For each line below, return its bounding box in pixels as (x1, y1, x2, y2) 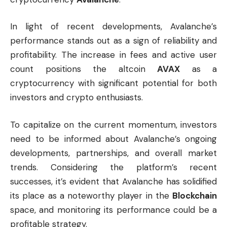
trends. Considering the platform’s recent (10, 161, 217, 173)
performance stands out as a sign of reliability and (10, 35, 217, 47)
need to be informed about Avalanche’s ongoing (10, 133, 217, 144)
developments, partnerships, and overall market (10, 147, 217, 159)
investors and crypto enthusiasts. (10, 92, 143, 103)
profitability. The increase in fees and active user (10, 49, 217, 61)
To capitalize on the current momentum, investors (10, 119, 217, 130)
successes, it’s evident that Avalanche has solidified (10, 175, 217, 187)
